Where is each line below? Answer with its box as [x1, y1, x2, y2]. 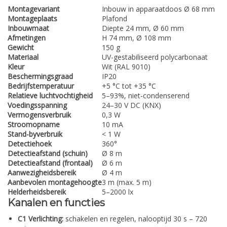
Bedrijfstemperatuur [8, 81, 74, 91]
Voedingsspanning [8, 100, 67, 110]
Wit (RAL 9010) [102, 62, 150, 72]
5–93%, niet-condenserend [102, 91, 190, 101]
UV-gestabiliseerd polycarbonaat [102, 52, 208, 62]
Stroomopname [8, 120, 60, 130]
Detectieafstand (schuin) [8, 148, 88, 159]
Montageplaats [8, 14, 57, 24]
